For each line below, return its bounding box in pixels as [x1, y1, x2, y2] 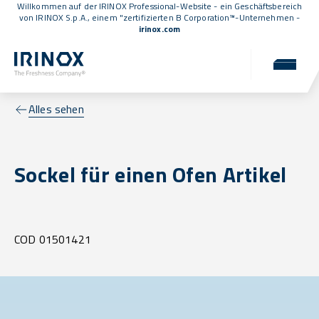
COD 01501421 [14, 231, 91, 249]
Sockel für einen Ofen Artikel [14, 158, 287, 192]
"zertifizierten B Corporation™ [119, 11, 236, 24]
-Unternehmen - [235, 11, 300, 24]
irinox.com [138, 22, 181, 36]
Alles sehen [28, 100, 84, 118]
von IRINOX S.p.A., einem [19, 11, 120, 24]
